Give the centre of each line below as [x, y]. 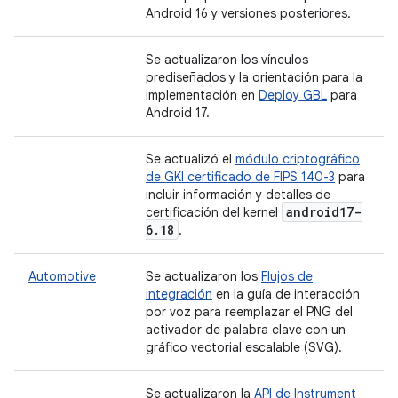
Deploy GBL [293, 95]
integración [179, 294]
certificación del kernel [214, 212]
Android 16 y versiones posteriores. [248, 13]
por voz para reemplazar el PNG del [249, 312]
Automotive [62, 276]
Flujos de [287, 276]
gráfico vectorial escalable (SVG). [244, 347]
